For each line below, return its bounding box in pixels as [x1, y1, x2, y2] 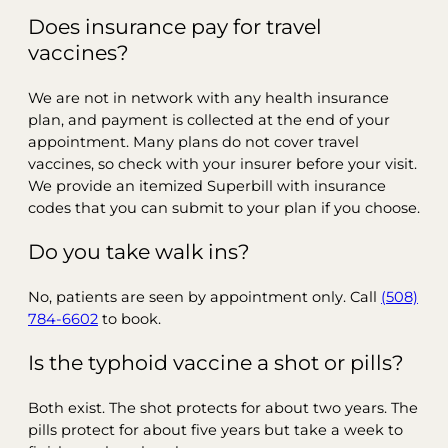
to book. [98, 309, 161, 328]
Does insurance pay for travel [28, 13, 322, 39]
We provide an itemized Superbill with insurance [28, 176, 386, 195]
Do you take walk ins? [28, 239, 250, 265]
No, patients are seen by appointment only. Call [28, 287, 381, 306]
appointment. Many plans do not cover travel [28, 132, 359, 151]
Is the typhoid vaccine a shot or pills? [28, 350, 404, 376]
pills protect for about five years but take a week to [28, 420, 403, 439]
